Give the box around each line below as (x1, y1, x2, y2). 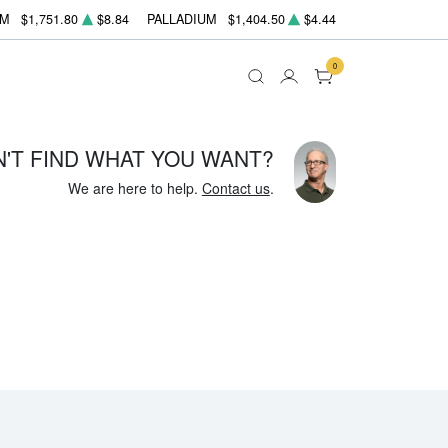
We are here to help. (67, 177, 202, 198)
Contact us (201, 177, 270, 198)
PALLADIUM (147, 10, 217, 29)
